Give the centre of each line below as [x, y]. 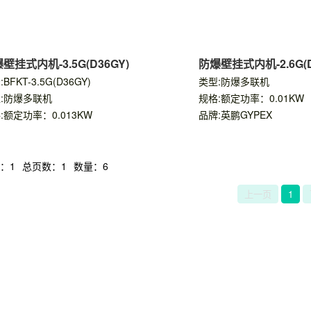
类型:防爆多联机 [234, 81]
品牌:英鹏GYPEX [235, 115]
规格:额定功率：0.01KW [251, 98]
